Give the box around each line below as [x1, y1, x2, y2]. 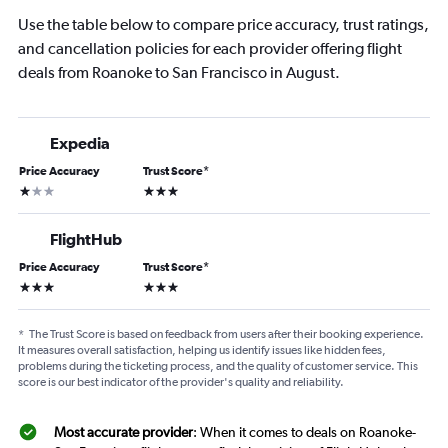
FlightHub [50, 230, 122, 249]
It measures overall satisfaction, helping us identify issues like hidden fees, [18, 343, 386, 358]
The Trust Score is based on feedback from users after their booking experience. [29, 327, 424, 342]
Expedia [50, 134, 110, 153]
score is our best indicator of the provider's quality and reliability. [18, 375, 344, 390]
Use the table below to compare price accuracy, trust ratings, [18, 15, 429, 35]
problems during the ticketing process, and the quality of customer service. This [18, 359, 418, 374]
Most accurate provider [54, 424, 193, 441]
